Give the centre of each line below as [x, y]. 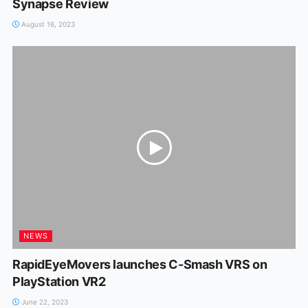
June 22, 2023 [43, 301]
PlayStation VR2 [59, 281]
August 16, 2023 [47, 24]
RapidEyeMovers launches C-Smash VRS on [140, 264]
